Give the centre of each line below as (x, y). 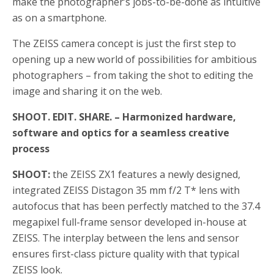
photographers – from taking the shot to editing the (133, 75)
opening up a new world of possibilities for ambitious (135, 59)
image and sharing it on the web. (87, 91)
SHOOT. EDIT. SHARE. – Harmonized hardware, (124, 117)
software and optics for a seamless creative (121, 132)
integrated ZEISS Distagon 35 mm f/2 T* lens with (126, 190)
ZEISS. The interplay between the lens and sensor (126, 238)
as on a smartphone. (59, 17)
